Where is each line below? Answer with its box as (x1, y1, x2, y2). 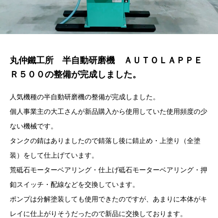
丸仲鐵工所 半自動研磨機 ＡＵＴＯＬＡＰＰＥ (10, 55, 202, 66)
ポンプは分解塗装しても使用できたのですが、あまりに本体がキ (10, 195, 207, 203)
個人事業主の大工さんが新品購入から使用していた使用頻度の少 (10, 108, 207, 116)
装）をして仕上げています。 (10, 151, 98, 160)
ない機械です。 (10, 122, 57, 130)
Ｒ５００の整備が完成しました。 (10, 70, 141, 80)
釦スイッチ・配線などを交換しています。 (10, 181, 139, 189)
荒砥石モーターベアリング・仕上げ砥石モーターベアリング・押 (10, 166, 207, 174)
